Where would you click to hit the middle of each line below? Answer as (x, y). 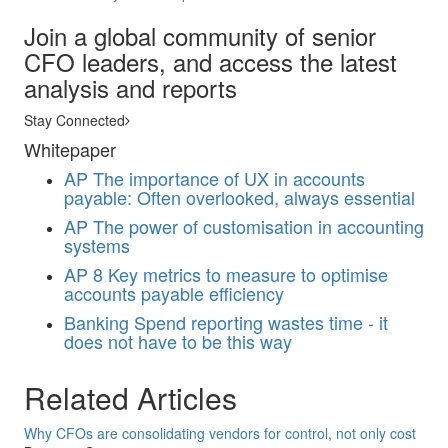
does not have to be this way (178, 341)
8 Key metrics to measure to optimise (240, 274)
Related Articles (130, 397)
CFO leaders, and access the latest (210, 61)
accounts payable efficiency (174, 293)
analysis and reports (130, 87)
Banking (96, 322)
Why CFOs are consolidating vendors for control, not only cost (220, 433)
